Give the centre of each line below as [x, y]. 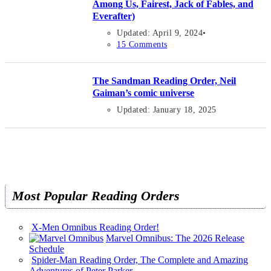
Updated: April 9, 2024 [160, 33]
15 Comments [142, 45]
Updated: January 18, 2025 [167, 110]
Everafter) [114, 16]
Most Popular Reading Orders [96, 196]
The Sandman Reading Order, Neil [164, 81]
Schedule [47, 249]
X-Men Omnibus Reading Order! [95, 227]
